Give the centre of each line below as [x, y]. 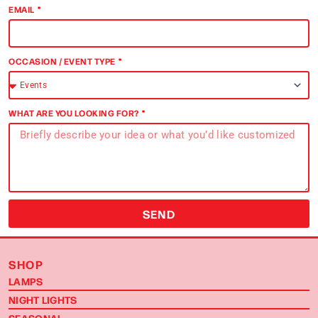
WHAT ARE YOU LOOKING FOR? [75, 113]
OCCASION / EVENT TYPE [63, 61]
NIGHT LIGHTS [43, 300]
